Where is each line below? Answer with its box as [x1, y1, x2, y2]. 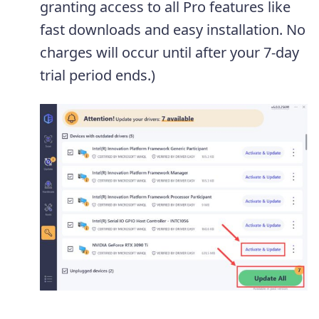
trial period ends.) [40, 65, 155, 85]
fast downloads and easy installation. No [40, 19, 305, 39]
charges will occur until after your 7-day [40, 42, 299, 62]
